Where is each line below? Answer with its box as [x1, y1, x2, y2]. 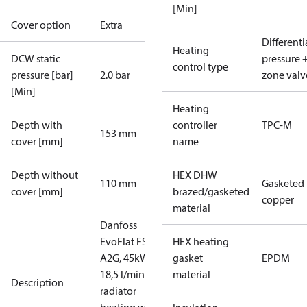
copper [262, 193, 294, 206]
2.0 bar [100, 68, 130, 82]
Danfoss [100, 218, 137, 232]
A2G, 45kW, [100, 251, 151, 265]
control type [173, 60, 228, 73]
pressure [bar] [11, 68, 73, 82]
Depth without [11, 168, 78, 182]
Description [11, 275, 64, 289]
